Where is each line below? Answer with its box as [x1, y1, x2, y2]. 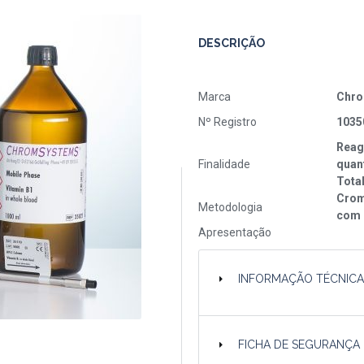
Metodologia [198, 200, 262, 214]
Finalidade [198, 158, 250, 171]
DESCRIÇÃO [198, 37, 265, 50]
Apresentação [198, 226, 271, 239]
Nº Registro [198, 115, 257, 128]
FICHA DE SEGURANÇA [238, 338, 361, 351]
